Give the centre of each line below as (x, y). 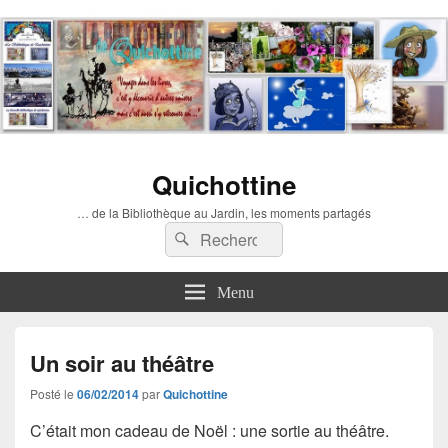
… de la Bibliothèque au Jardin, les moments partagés (224, 212)
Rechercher (235, 235)
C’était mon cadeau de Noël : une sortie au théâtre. (209, 430)
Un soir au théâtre (122, 362)
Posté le (53, 393)
